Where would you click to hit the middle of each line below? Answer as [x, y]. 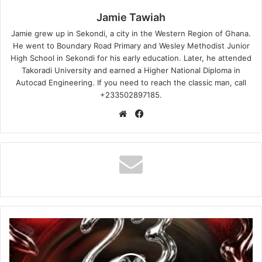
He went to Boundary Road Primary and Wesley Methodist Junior [131, 45]
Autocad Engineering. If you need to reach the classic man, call [131, 82]
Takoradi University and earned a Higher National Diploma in [131, 70]
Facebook [166, 113]
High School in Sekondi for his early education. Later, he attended [131, 58]
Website [146, 113]
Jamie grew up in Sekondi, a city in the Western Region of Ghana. [131, 33]
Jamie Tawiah [131, 17]
